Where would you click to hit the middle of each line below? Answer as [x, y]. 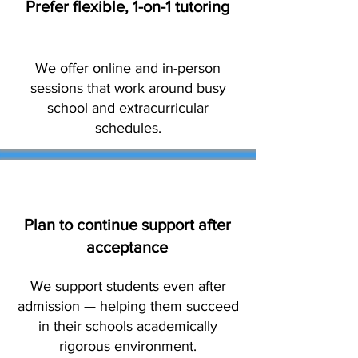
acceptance [127, 247]
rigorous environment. [128, 346]
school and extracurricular [128, 108]
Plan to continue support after [127, 225]
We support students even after [128, 286]
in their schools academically [128, 326]
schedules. [128, 128]
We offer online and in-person [128, 68]
